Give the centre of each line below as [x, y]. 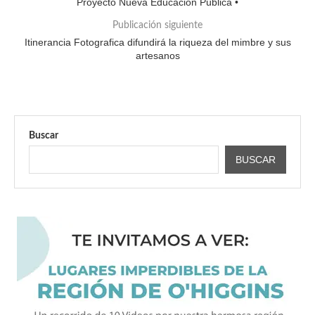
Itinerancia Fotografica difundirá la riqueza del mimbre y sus [157, 42]
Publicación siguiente [157, 25]
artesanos [157, 56]
